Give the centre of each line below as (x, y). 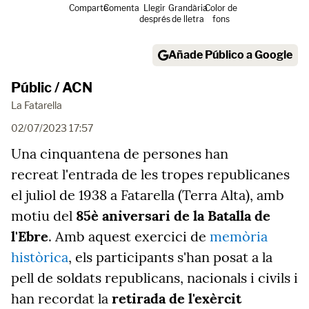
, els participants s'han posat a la (170, 257)
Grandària (188, 8)
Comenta (121, 8)
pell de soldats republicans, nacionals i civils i (154, 278)
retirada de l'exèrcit (177, 298)
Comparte (88, 8)
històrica (40, 257)
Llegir (154, 8)
